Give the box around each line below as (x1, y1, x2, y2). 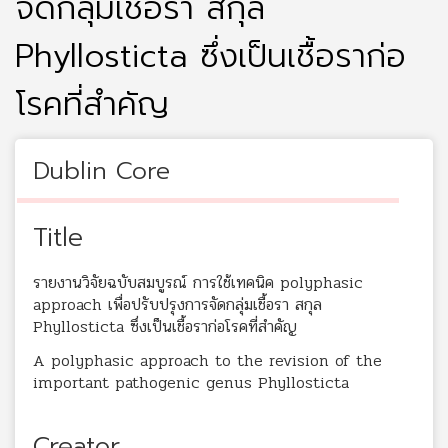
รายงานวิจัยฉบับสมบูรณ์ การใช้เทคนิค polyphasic (33, 269, 363, 295)
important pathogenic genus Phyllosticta (33, 369, 349, 395)
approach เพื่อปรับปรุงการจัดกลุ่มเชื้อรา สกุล (33, 291, 322, 317)
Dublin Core (33, 152, 170, 189)
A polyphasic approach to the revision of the (33, 347, 382, 373)
